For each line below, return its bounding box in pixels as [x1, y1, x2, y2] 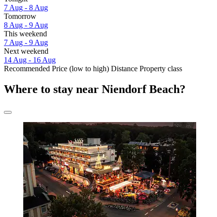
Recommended [4, 64, 50, 73]
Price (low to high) [52, 64, 109, 73]
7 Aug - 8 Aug [4, 3, 48, 12]
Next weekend [4, 46, 48, 55]
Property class [139, 64, 182, 73]
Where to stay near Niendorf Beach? [4, 82, 186, 95]
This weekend [4, 29, 47, 38]
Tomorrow [4, 12, 36, 20]
